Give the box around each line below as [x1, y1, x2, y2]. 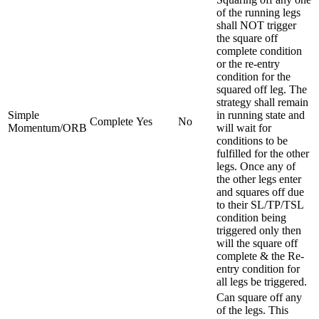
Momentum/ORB [8, 121, 87, 134]
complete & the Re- [216, 249, 304, 262]
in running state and [216, 108, 305, 121]
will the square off [216, 236, 298, 249]
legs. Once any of [216, 159, 296, 172]
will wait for [216, 121, 271, 134]
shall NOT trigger [216, 19, 296, 31]
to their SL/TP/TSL [216, 198, 303, 211]
